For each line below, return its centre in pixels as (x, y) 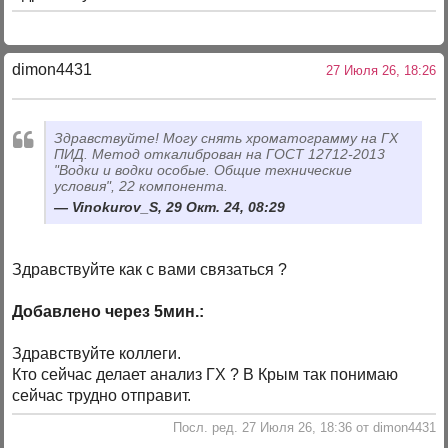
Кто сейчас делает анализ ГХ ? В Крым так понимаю (205, 375)
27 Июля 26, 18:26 (376, 71)
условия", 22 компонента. (141, 185)
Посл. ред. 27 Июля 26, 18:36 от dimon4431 (304, 427)
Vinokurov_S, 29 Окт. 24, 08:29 (179, 207)
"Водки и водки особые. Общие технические (203, 169)
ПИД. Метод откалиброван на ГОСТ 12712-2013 (220, 153)
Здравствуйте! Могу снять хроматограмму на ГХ (226, 137)
